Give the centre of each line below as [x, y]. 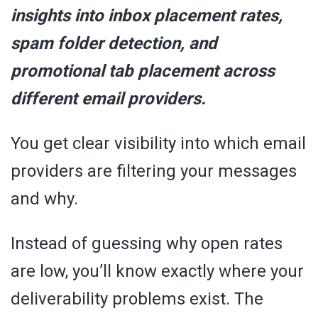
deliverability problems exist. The [137, 298]
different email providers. [108, 98]
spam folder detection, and [114, 43]
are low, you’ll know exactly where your [157, 271]
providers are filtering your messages [154, 171]
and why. [44, 198]
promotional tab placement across [143, 71]
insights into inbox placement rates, [147, 15]
